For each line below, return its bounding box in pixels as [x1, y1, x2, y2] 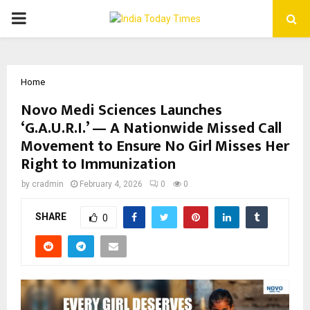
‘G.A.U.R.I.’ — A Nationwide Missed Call [21, 116, 282, 141]
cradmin [32, 179, 64, 189]
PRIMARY [10, 8, 81, 28]
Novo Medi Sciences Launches [21, 98, 222, 123]
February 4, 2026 [80, 179, 143, 189]
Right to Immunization [21, 152, 176, 177]
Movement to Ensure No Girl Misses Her [21, 134, 289, 159]
